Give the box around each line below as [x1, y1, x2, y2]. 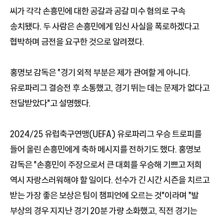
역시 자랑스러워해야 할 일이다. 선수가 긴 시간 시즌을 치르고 [10, 174, 210, 185]
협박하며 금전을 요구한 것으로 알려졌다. [10, 36, 144, 47]
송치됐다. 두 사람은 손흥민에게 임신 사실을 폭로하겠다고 [10, 21, 199, 31]
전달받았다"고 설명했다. [10, 98, 91, 108]
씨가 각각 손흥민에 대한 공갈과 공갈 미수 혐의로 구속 [10, 5, 185, 16]
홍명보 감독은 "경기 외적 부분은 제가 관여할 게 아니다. [10, 67, 190, 77]
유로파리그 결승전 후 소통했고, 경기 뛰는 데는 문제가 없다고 [10, 82, 210, 93]
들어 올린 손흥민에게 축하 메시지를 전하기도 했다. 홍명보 [10, 144, 201, 154]
